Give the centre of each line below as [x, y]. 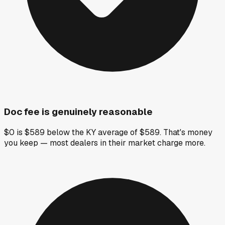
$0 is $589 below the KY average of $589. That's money [108, 133]
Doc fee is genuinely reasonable [78, 111]
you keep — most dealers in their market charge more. [105, 143]
